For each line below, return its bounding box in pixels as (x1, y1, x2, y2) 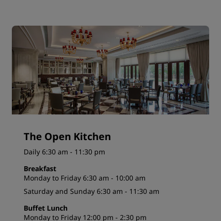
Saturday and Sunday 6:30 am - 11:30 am (24, 186, 159, 196)
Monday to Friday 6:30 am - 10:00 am (24, 173, 146, 183)
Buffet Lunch (24, 203, 68, 213)
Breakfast (24, 164, 56, 174)
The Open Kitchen (24, 130, 111, 144)
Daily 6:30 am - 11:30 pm (24, 147, 105, 157)
